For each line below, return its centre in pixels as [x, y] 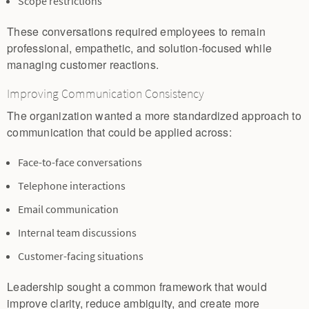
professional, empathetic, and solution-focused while [139, 48]
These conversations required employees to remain [136, 32]
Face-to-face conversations [80, 162]
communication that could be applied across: [119, 132]
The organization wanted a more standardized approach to [154, 115]
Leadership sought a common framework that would [137, 286]
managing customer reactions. [83, 65]
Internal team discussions [77, 232]
